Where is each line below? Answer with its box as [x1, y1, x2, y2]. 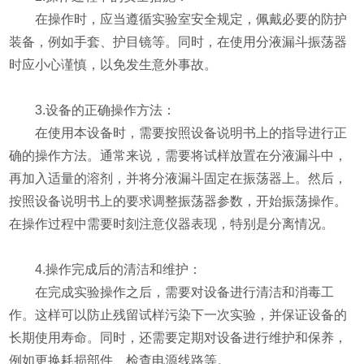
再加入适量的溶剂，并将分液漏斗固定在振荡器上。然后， [9, 171, 348, 185]
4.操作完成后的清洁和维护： [9, 262, 202, 276]
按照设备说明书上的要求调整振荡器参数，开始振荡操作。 [9, 193, 348, 208]
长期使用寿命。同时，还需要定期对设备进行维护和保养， [9, 330, 348, 344]
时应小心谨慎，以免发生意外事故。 [9, 57, 218, 71]
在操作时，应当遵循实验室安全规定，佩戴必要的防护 [9, 11, 348, 26]
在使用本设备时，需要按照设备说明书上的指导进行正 [9, 125, 348, 140]
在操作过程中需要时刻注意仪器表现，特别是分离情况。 [9, 216, 335, 231]
